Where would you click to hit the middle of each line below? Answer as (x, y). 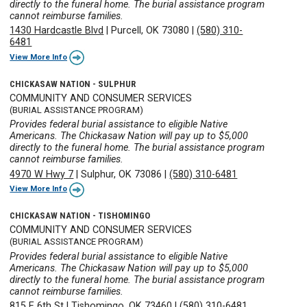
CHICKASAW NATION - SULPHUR (73, 84)
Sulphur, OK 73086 (122, 174)
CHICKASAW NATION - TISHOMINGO (80, 216)
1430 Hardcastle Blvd (57, 31)
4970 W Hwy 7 (42, 174)
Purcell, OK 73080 (150, 31)
